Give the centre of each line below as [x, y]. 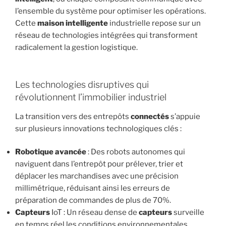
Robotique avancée [51, 152]
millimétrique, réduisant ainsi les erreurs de [93, 188]
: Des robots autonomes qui [136, 152]
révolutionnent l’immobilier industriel [91, 97]
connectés [150, 116]
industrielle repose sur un [154, 23]
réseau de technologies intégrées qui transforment [106, 35]
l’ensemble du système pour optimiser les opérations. [110, 11]
